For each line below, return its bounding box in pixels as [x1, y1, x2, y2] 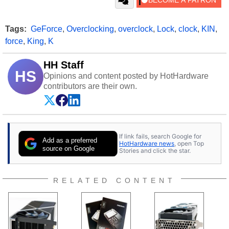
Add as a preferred [42, 136, 98, 145]
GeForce [31, 25, 62, 34]
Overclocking [66, 25, 114, 34]
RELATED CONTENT [53, 176, 176, 185]
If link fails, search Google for [119, 132, 201, 140]
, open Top [174, 139, 204, 147]
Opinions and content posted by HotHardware [43, 72, 209, 81]
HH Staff [43, 59, 84, 71]
